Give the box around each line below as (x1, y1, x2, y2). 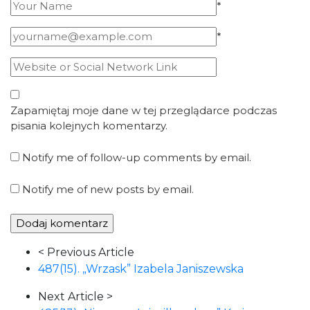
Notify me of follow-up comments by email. (22, 151, 251, 164)
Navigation (10, 262, 69, 275)
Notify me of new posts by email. (22, 183, 194, 196)
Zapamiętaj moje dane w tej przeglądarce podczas (10, 104, 277, 117)
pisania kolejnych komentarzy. (10, 119, 167, 132)
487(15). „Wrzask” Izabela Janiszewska (38, 262, 244, 275)
